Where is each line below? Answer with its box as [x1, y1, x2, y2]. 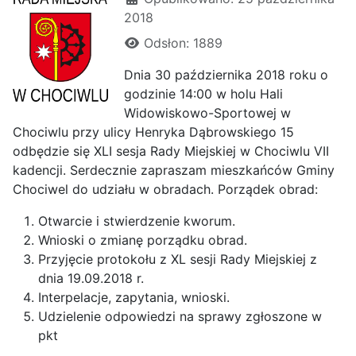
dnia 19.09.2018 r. [38, 269, 144, 286]
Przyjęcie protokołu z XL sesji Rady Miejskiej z [38, 250, 317, 267]
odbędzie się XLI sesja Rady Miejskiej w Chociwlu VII [13, 142, 329, 159]
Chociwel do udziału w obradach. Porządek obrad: [13, 180, 318, 197]
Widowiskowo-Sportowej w [124, 104, 291, 121]
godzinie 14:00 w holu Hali [124, 85, 283, 102]
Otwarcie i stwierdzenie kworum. [38, 212, 235, 229]
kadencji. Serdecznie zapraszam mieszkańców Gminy [13, 161, 335, 178]
